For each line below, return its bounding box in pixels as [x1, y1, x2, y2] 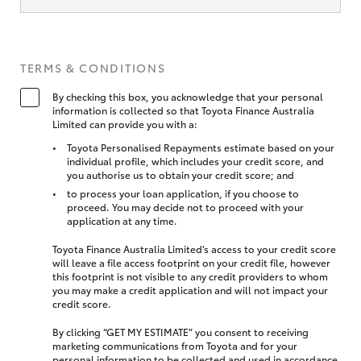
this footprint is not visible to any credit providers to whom [52, 268, 328, 283]
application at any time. [67, 213, 177, 227]
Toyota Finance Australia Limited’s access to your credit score [52, 241, 336, 255]
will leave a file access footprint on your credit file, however [52, 255, 330, 269]
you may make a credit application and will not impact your [52, 282, 328, 297]
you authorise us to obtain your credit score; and [67, 167, 294, 181]
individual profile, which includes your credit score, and [67, 153, 324, 168]
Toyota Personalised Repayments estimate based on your [67, 139, 334, 154]
